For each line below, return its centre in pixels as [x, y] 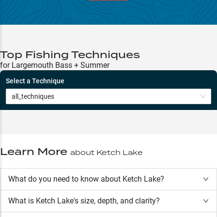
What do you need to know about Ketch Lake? [86, 179]
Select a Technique [35, 81]
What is [22, 201]
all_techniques [33, 96]
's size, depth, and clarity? [117, 201]
